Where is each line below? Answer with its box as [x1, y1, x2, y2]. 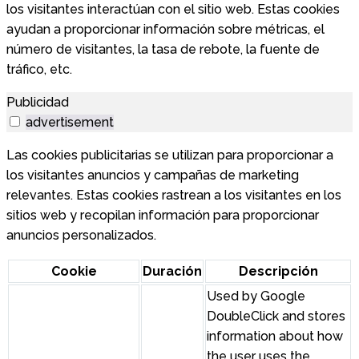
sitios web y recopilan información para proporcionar [6, 207, 319, 223]
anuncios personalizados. [6, 227, 156, 243]
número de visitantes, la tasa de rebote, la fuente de [6, 41, 320, 57]
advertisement [26, 114, 114, 130]
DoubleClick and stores [207, 308, 345, 324]
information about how [207, 328, 343, 344]
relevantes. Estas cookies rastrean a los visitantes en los [6, 187, 341, 203]
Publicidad [6, 94, 69, 110]
